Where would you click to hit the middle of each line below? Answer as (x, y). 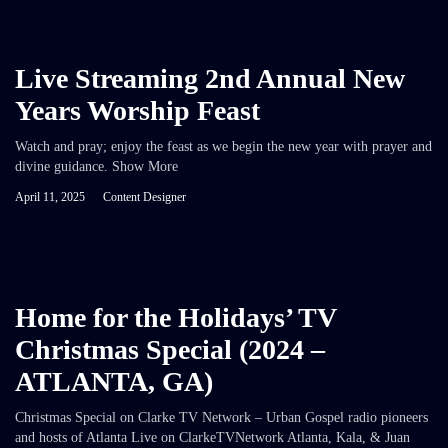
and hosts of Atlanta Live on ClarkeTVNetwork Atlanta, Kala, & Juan (212, 437)
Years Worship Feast (137, 110)
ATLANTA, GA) (114, 381)
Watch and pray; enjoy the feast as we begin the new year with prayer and (223, 146)
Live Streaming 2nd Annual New (210, 78)
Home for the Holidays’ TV (175, 317)
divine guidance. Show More (96, 166)
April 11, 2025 (50, 196)
